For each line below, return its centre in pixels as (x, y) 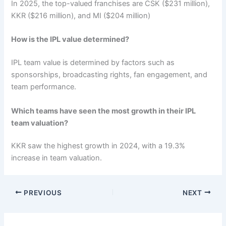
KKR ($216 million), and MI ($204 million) (81, 16)
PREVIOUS (42, 192)
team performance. (44, 87)
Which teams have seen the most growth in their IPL (104, 111)
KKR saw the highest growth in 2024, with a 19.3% (98, 146)
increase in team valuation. (57, 158)
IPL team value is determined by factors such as (93, 63)
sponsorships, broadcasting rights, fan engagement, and (109, 75)
